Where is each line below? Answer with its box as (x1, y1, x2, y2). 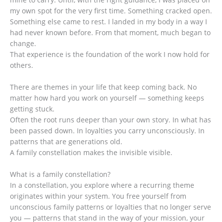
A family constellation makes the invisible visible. (10, 147, 172, 157)
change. (10, 38, 36, 48)
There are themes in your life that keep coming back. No (10, 82, 197, 92)
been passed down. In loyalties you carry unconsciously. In (10, 125, 205, 135)
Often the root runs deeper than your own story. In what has (10, 114, 211, 124)
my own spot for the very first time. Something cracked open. (10, 5, 212, 15)
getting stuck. (10, 104, 55, 113)
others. (10, 60, 33, 70)
